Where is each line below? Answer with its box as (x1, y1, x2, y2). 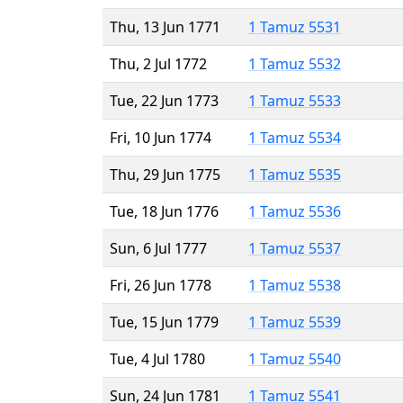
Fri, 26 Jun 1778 (110, 274, 211, 295)
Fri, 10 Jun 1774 (110, 127, 211, 148)
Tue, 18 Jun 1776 (110, 201, 219, 221)
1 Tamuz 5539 (248, 311, 341, 332)
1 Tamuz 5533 (248, 90, 341, 111)
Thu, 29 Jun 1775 (110, 164, 220, 184)
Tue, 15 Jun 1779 (110, 311, 219, 332)
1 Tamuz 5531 (248, 16, 341, 37)
